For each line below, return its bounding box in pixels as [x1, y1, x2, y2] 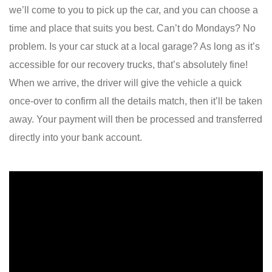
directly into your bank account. [9, 132, 142, 143]
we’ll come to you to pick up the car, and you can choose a [9, 4, 258, 15]
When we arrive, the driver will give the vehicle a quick [9, 77, 242, 88]
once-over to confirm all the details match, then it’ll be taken [9, 95, 262, 106]
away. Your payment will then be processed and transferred [9, 114, 262, 124]
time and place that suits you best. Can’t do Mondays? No [9, 22, 256, 33]
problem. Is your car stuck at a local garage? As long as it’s [9, 41, 260, 52]
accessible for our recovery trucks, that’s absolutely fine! [9, 59, 248, 70]
